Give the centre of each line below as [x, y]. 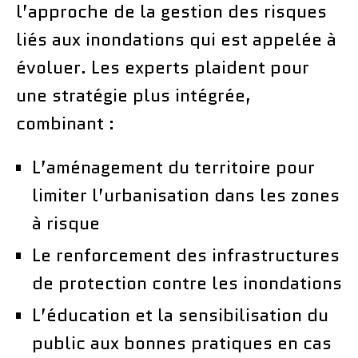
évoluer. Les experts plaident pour [163, 67]
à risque [66, 223]
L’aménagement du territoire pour [173, 167]
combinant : [65, 123]
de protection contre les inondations [187, 283]
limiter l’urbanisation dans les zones [186, 195]
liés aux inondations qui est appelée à [176, 39]
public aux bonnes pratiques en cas [182, 343]
